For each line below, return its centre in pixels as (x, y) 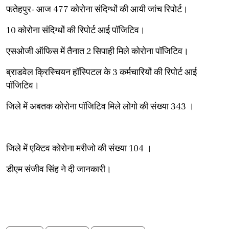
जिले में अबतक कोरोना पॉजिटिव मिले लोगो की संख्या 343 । (100, 106)
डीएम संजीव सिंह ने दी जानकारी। (59, 169)
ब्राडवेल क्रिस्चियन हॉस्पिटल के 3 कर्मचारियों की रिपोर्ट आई (101, 72)
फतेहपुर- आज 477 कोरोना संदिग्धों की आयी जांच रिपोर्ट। (97, 9)
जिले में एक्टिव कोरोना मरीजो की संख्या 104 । (79, 148)
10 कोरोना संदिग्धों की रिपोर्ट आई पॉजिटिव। (76, 30)
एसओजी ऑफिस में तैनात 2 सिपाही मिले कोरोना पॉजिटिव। (97, 51)
